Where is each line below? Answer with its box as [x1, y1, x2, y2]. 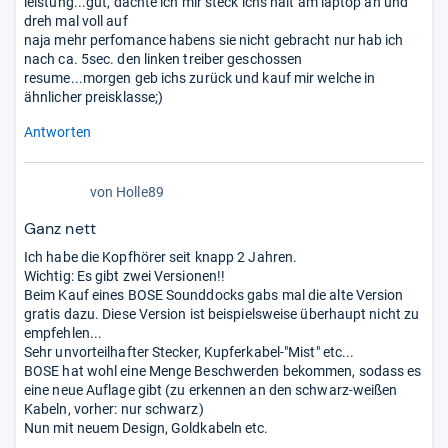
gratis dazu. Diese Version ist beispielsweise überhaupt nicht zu [24, 305, 420, 322]
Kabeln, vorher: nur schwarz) [24, 400, 204, 417]
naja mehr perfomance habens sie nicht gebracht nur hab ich [24, 31, 404, 48]
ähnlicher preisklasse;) [24, 88, 164, 105]
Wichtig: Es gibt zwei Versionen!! [24, 267, 226, 284]
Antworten [24, 123, 91, 140]
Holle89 [116, 183, 164, 200]
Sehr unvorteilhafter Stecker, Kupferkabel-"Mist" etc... [24, 343, 355, 360]
